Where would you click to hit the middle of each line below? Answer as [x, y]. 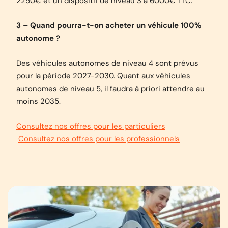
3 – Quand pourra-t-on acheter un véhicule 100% [109, 25]
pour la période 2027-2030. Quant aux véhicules [103, 76]
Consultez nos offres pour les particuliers [91, 126]
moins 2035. [38, 101]
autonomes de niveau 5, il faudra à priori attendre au [110, 89]
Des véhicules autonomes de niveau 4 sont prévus [107, 63]
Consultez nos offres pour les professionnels [99, 139]
